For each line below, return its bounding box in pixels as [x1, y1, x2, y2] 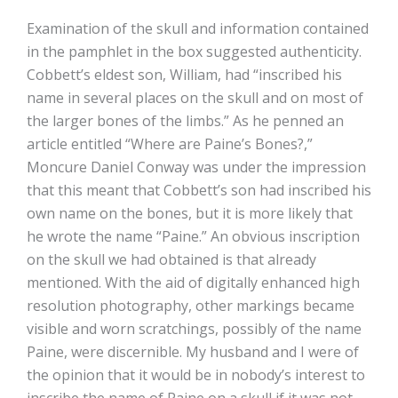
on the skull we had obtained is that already [27, 250, 316, 270]
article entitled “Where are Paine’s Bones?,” [27, 134, 313, 155]
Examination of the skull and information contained [27, 19, 369, 39]
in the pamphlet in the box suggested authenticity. [27, 42, 362, 62]
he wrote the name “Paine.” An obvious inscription [27, 227, 360, 247]
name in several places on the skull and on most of [27, 88, 363, 108]
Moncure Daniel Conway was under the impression [27, 157, 366, 178]
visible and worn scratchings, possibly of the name [27, 319, 362, 339]
